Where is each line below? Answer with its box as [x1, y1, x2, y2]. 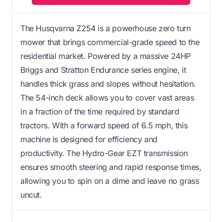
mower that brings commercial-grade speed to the [20, 37, 200, 47]
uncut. [20, 189, 42, 200]
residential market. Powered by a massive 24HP [20, 51, 191, 61]
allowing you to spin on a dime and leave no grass [20, 175, 199, 186]
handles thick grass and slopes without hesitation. [20, 78, 196, 89]
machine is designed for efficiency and [20, 134, 158, 144]
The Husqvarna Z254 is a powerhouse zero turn [20, 23, 191, 33]
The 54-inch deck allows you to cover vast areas [20, 92, 194, 103]
